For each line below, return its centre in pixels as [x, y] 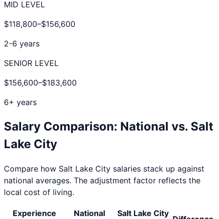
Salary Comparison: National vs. [97, 126]
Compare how [31, 168]
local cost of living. [39, 192]
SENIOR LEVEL [31, 63]
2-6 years [22, 43]
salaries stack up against [157, 168]
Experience [34, 213]
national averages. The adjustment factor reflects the [102, 180]
